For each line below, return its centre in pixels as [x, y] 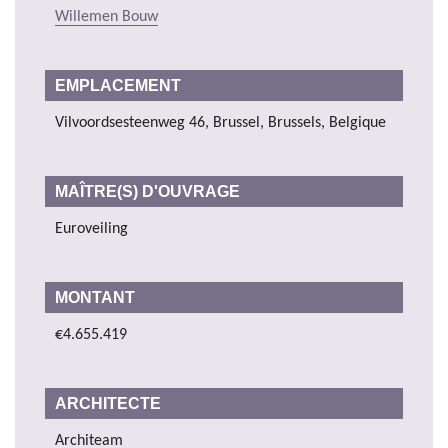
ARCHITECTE [110, 403]
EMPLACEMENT [118, 85]
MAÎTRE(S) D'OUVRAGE [149, 191]
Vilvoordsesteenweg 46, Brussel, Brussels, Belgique [220, 122]
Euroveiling [91, 228]
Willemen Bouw [106, 16]
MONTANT [97, 297]
